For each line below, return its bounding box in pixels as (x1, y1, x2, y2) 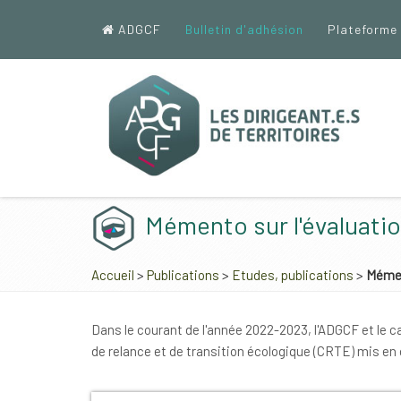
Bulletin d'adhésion (185, 21, 303, 37)
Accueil (91, 267, 134, 283)
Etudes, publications (232, 267, 354, 283)
